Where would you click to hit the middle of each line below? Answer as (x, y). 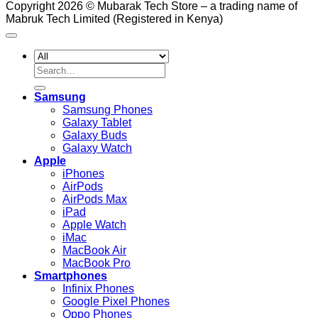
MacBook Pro (97, 263)
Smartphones (71, 275)
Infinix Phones (98, 288)
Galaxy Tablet (97, 122)
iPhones (83, 173)
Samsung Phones (108, 109)
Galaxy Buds (95, 135)
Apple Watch (94, 224)
